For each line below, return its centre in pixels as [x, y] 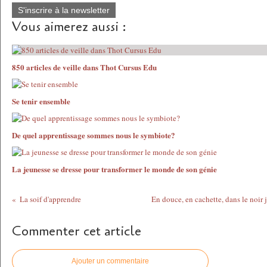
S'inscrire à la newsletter [64, 10]
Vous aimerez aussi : [69, 27]
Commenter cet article [77, 231]
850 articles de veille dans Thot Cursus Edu [84, 67]
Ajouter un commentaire [110, 261]
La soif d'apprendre [51, 199]
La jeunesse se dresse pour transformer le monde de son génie [114, 169]
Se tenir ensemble [41, 101]
